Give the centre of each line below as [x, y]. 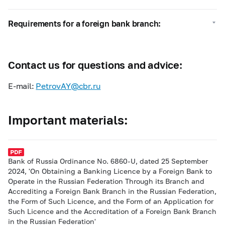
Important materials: [68, 120]
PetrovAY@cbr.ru [68, 86]
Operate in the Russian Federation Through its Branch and [106, 181]
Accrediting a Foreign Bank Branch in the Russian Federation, [112, 191]
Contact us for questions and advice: [95, 65]
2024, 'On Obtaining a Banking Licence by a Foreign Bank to [110, 171]
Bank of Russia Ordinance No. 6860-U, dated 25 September [108, 161]
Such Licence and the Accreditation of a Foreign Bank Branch [112, 211]
